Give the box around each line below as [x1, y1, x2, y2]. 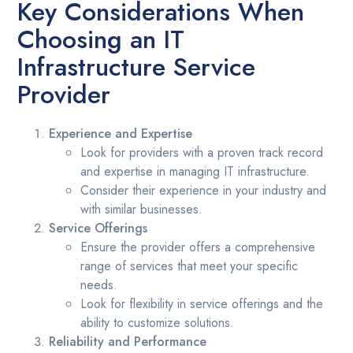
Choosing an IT [17, 21, 185, 58]
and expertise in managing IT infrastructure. [80, 162, 310, 181]
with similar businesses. [80, 200, 203, 219]
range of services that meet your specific [80, 257, 299, 276]
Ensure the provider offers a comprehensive [80, 238, 316, 257]
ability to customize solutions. [80, 314, 235, 333]
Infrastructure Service [17, 49, 256, 86]
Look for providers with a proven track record [80, 143, 324, 162]
